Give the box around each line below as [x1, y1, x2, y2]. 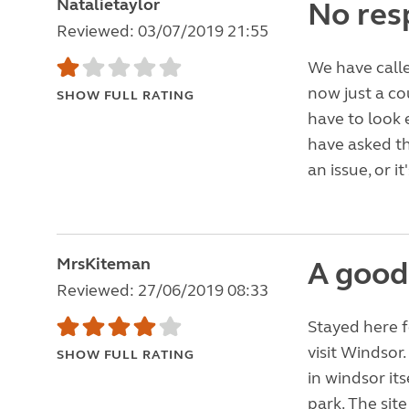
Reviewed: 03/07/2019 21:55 [57, 21, 268, 41]
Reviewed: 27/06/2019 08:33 [57, 280, 268, 300]
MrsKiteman [57, 254, 151, 274]
